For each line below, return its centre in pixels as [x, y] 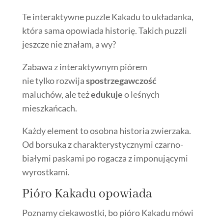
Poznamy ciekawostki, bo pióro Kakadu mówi [108, 212]
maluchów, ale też [56, 94]
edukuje [107, 94]
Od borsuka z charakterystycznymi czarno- [102, 144]
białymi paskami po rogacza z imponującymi [105, 158]
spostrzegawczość [121, 80]
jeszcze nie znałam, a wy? [69, 44]
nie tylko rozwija [54, 80]
